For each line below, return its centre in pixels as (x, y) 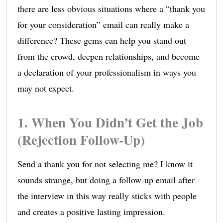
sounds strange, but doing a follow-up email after (106, 180)
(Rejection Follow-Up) (81, 140)
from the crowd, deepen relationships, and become (108, 56)
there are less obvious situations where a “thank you (111, 9)
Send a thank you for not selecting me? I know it (105, 164)
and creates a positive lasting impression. (91, 212)
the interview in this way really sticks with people (107, 196)
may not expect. (46, 88)
